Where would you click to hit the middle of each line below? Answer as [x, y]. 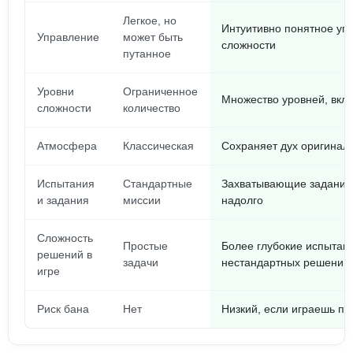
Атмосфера [67, 146]
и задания [63, 200]
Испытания [66, 184]
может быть [153, 37]
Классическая [158, 146]
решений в [65, 255]
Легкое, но [150, 20]
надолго [242, 200]
